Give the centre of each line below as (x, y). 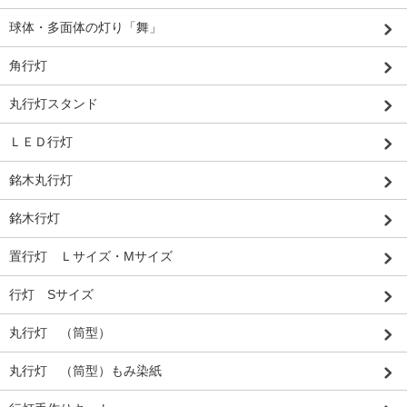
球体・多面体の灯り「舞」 (85, 28)
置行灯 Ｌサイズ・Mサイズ (91, 257)
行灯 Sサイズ (51, 295)
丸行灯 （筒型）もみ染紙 (85, 371)
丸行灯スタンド (54, 104)
